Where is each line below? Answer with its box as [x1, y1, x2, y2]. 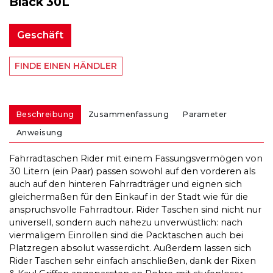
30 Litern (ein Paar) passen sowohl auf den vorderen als [9, 166, 255, 177]
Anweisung [16, 128, 63, 138]
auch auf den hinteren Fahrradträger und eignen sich [9, 179, 242, 190]
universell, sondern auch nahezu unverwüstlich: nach [9, 217, 243, 229]
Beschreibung [16, 109, 74, 119]
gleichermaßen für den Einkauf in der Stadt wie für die [9, 191, 248, 203]
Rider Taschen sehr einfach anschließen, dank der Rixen [9, 255, 256, 267]
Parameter [183, 109, 227, 119]
